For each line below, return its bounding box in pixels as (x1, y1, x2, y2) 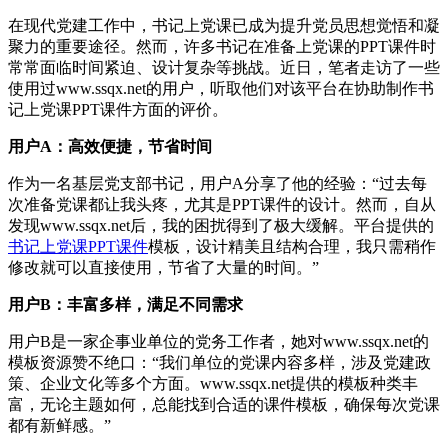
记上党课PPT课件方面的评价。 (8, 100, 228, 118)
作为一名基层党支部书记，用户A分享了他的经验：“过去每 (8, 174, 427, 192)
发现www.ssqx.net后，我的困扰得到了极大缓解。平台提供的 (8, 216, 434, 234)
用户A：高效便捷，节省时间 (8, 137, 212, 155)
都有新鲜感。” (8, 416, 111, 434)
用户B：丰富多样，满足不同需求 (8, 295, 243, 313)
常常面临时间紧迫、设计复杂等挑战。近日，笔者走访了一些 (8, 58, 440, 76)
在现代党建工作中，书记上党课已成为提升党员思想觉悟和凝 (8, 16, 440, 34)
